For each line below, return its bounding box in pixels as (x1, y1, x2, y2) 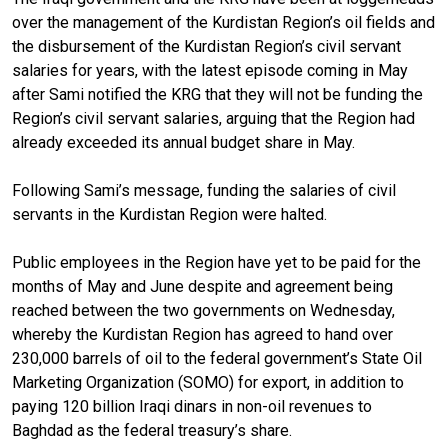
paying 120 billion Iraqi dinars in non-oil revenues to (12, 396, 372, 416)
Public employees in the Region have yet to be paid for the (12, 252, 421, 272)
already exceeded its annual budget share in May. (12, 132, 355, 152)
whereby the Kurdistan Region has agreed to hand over (12, 324, 393, 344)
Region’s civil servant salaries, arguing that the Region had (12, 108, 415, 128)
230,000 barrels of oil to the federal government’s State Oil (12, 348, 422, 368)
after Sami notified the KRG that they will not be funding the (12, 84, 423, 104)
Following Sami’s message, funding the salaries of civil (12, 180, 396, 200)
